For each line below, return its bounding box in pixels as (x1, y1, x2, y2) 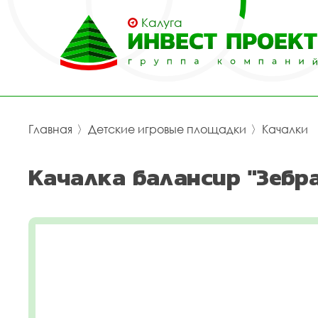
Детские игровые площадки (88, 122, 246, 136)
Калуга (141, 15, 182, 30)
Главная (28, 122, 72, 136)
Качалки (262, 122, 308, 136)
